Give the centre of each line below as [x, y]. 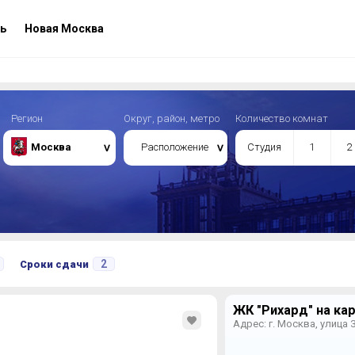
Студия [264, 147]
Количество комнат [281, 118]
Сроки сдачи [54, 264]
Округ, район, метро [171, 118]
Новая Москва [63, 29]
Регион [27, 118]
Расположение [175, 147]
